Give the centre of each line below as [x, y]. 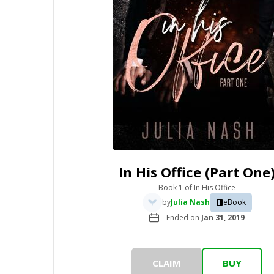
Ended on [184, 217]
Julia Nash [190, 202]
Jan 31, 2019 [223, 217]
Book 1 [172, 187]
